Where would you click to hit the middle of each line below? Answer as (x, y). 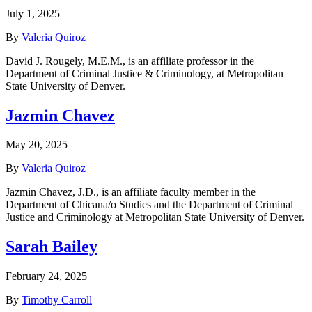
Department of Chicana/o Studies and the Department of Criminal (149, 205)
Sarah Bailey (52, 247)
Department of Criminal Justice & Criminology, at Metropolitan (145, 73)
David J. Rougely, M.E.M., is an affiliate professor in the (130, 61)
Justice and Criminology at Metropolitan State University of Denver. (155, 217)
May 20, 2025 (37, 145)
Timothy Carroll (57, 300)
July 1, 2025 (33, 13)
